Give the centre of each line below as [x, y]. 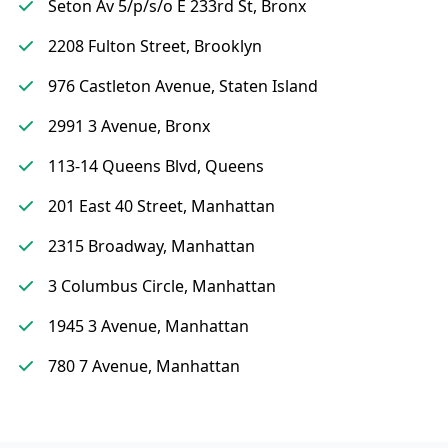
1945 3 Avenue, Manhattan [148, 326]
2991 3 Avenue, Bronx [129, 126]
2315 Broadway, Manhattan [151, 246]
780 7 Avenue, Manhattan [144, 366]
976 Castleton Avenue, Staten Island [183, 86]
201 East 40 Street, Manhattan [161, 206]
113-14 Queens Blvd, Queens [156, 166]
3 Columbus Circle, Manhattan [162, 286]
